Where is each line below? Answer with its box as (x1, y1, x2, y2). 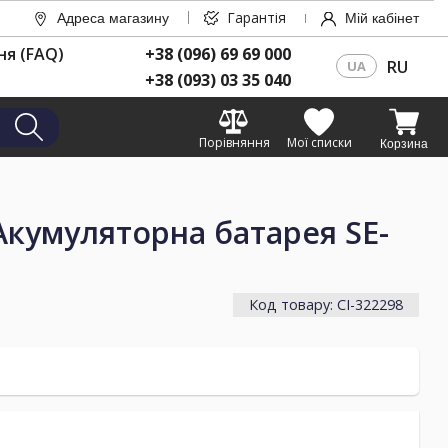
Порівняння (198, 134, 270, 152)
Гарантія (228, 8, 286, 27)
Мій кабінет (345, 11, 419, 26)
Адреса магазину (57, 11, 169, 26)
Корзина (380, 137, 428, 152)
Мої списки (286, 134, 352, 152)
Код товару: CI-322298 (249, 294, 403, 314)
